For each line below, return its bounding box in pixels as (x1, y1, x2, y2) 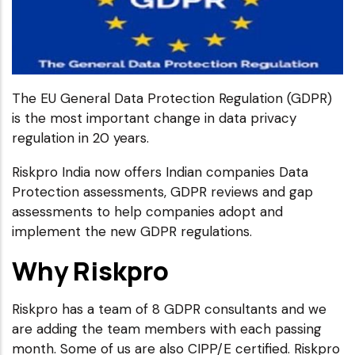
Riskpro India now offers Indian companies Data (12, 162, 308, 181)
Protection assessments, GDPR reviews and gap (12, 182, 313, 200)
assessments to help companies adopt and (12, 202, 283, 220)
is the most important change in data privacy (12, 109, 296, 127)
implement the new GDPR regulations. (12, 222, 252, 240)
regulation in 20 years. (12, 128, 149, 147)
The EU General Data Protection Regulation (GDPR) (12, 89, 332, 107)
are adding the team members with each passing (12, 319, 322, 338)
